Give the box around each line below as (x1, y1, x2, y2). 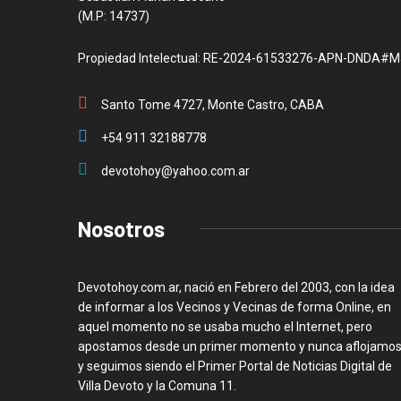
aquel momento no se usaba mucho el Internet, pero (78, 319, 372, 334)
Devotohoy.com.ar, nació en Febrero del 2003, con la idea (78, 279, 395, 294)
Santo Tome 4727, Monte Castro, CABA (101, 97, 324, 112)
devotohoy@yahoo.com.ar (101, 163, 250, 178)
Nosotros (78, 215, 165, 242)
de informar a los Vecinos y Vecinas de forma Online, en (78, 299, 391, 314)
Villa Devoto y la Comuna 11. (78, 378, 236, 393)
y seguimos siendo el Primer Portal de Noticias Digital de (78, 358, 392, 373)
